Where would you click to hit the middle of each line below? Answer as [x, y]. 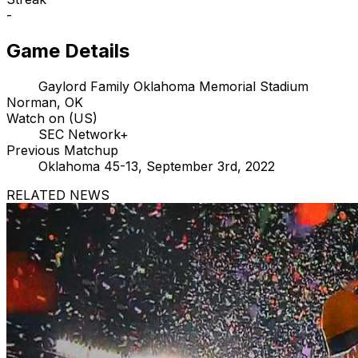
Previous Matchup [62, 150]
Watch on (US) [52, 118]
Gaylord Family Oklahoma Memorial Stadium [173, 86]
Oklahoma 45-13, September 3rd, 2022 [157, 166]
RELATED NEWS [58, 195]
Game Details [68, 50]
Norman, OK [45, 102]
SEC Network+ [84, 134]
